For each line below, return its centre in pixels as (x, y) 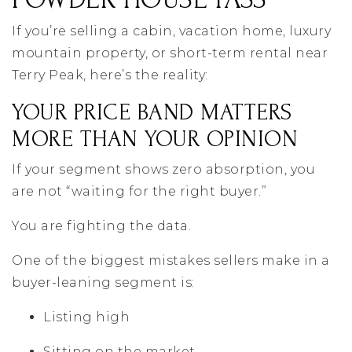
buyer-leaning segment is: (103, 283)
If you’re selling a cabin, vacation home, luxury (171, 31)
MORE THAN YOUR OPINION (155, 139)
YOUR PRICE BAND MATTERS (152, 112)
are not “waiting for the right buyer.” (139, 192)
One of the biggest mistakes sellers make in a (171, 261)
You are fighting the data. (101, 226)
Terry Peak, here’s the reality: (110, 75)
